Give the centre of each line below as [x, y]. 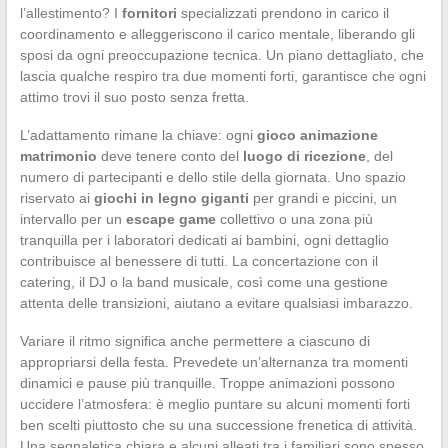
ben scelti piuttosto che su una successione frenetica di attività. [218, 425]
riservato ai [56, 198]
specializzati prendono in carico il [282, 13]
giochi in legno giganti [171, 198]
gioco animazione [317, 135]
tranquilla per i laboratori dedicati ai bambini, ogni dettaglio [204, 240]
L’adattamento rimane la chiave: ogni [138, 135]
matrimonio [58, 156]
